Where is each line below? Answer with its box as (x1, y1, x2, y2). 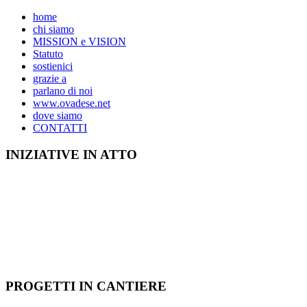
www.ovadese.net (33, 97, 110, 109)
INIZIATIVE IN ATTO (5, 147, 137, 162)
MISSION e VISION (33, 36, 126, 47)
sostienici (33, 60, 73, 72)
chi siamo (33, 23, 74, 35)
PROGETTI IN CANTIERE (5, 279, 167, 294)
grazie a (33, 73, 66, 84)
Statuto (33, 48, 63, 60)
